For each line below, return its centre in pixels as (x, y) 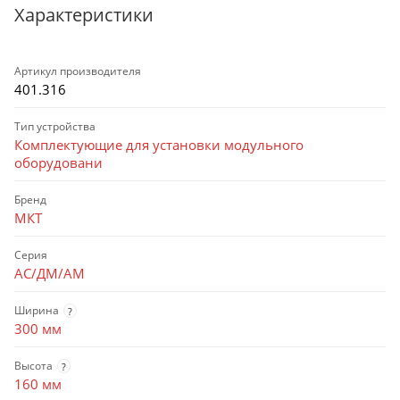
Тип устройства (55, 127)
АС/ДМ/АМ (50, 274)
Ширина (37, 311)
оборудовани (58, 163)
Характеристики (84, 15)
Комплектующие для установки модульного (159, 145)
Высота (33, 366)
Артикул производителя (78, 71)
